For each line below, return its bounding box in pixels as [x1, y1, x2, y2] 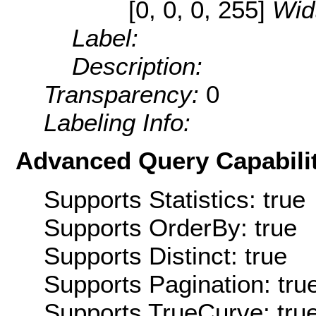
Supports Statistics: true [44, 185, 305, 213]
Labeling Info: [44, 109, 190, 137]
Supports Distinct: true [44, 241, 287, 269]
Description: [72, 52, 202, 80]
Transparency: [44, 80, 206, 109]
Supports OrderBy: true [44, 213, 297, 241]
